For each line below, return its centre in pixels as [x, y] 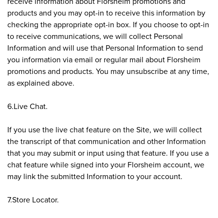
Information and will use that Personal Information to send [105, 47]
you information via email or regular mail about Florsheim [104, 59]
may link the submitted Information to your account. [95, 176]
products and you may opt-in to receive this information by [106, 12]
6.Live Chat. [27, 106]
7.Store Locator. [33, 199]
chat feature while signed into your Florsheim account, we [106, 164]
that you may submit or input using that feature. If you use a [108, 153]
